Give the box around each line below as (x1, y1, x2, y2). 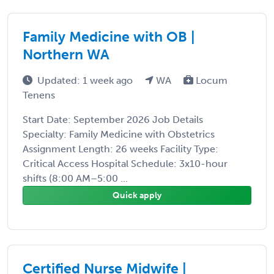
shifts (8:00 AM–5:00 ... (23, 172, 128, 184)
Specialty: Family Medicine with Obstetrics (23, 128, 215, 140)
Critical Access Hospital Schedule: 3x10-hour (23, 157, 228, 169)
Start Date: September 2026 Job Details (23, 113, 203, 125)
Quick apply (113, 190, 161, 201)
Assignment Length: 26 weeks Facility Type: (23, 143, 218, 155)
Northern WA (23, 45, 109, 63)
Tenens (23, 89, 55, 101)
